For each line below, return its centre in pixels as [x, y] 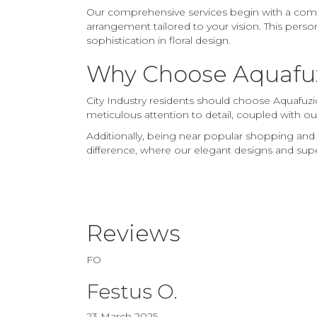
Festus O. [132, 291]
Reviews [133, 233]
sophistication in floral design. [158, 40]
